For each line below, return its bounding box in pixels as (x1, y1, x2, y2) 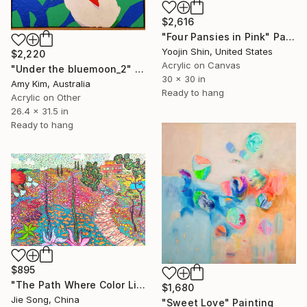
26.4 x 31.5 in (11, 106, 69, 117)
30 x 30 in (162, 73, 206, 84)
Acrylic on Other (11, 92, 81, 103)
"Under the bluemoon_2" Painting (134, 63, 144, 75)
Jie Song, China (11, 293, 79, 305)
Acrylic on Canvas (162, 60, 241, 71)
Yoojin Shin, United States (162, 46, 273, 57)
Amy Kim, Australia (11, 78, 90, 90)
